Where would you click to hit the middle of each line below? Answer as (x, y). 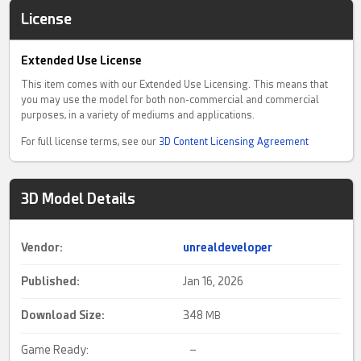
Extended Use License (82, 61)
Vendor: (42, 248)
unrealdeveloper (228, 248)
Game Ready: (55, 350)
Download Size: (63, 315)
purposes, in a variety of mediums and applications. (138, 116)
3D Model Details (79, 199)
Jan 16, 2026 (214, 282)
